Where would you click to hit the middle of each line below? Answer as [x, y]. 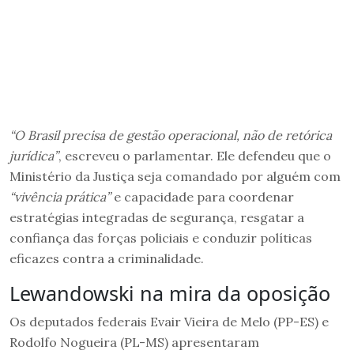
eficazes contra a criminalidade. [107, 258]
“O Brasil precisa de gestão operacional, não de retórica [171, 135]
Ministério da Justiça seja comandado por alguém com [175, 176]
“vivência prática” [60, 196]
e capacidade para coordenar [202, 196]
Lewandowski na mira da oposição [170, 293]
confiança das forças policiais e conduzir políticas [161, 237]
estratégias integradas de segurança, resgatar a [157, 217]
